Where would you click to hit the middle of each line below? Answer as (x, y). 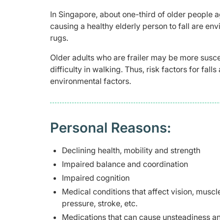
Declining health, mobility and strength (131, 151)
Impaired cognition (96, 178)
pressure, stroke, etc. (100, 204)
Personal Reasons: (110, 128)
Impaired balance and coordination (125, 164)
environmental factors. (91, 81)
